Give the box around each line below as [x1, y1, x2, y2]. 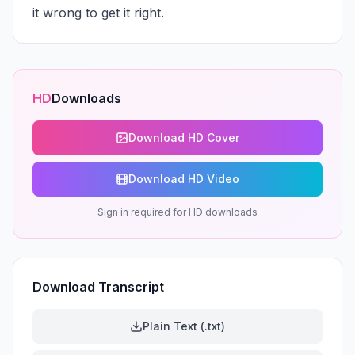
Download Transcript [32, 279, 164, 295]
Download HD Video [128, 172, 239, 185]
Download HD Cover [128, 131, 239, 144]
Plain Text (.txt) [143, 319, 225, 333]
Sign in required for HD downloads [97, 206, 258, 218]
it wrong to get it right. [32, 5, 164, 21]
